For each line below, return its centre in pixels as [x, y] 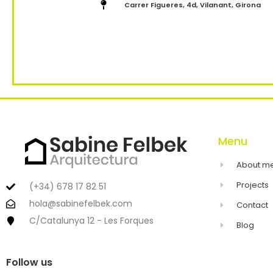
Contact [253, 205]
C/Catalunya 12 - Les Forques [91, 221]
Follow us [29, 262]
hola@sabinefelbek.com [80, 204]
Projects [253, 185]
